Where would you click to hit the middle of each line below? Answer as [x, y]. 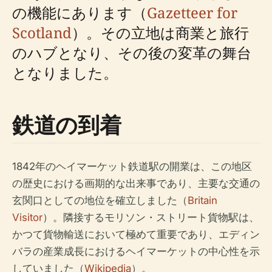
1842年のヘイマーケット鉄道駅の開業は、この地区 [132, 166]
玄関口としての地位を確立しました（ [100, 200]
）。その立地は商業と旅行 [160, 32]
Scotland [42, 32]
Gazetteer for [192, 12]
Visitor [27, 217]
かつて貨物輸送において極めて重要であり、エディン [136, 234]
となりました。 [65, 73]
